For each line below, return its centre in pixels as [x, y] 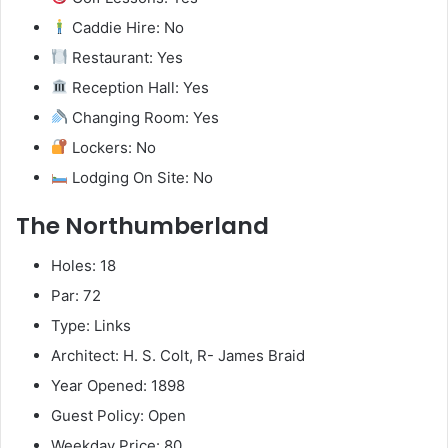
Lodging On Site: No [141, 177]
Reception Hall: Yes [139, 87]
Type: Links [91, 326]
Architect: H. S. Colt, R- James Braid [178, 356]
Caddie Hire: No [126, 27]
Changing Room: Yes [144, 117]
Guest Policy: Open [118, 416]
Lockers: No [112, 147]
